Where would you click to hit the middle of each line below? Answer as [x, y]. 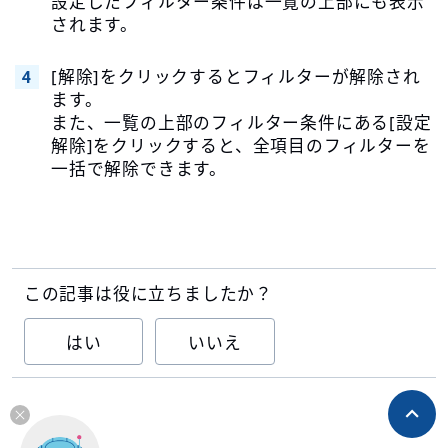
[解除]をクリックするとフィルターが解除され [235, 77]
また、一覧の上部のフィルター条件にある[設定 [241, 123]
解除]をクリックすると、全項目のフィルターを [240, 146]
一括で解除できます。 [138, 169]
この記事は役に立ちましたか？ [148, 293]
